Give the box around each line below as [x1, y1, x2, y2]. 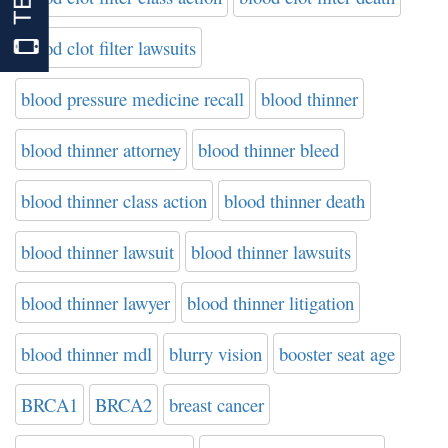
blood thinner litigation [187, 289, 354, 315]
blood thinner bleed [198, 136, 339, 162]
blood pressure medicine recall [21, 85, 244, 111]
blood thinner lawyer [21, 289, 170, 315]
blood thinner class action [21, 187, 207, 213]
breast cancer [169, 391, 264, 417]
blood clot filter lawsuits [21, 34, 196, 60]
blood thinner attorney [21, 136, 181, 162]
